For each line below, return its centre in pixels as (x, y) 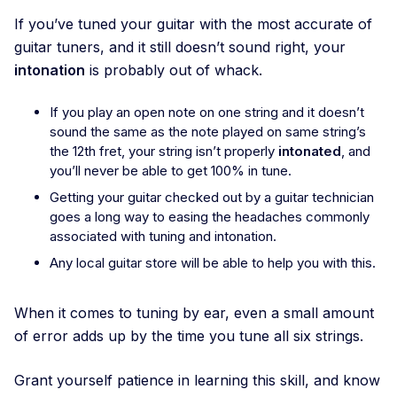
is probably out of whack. (174, 70)
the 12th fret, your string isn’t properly (164, 152)
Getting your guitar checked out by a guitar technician (212, 198)
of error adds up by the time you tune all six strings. (191, 336)
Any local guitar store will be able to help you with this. (213, 263)
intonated (310, 152)
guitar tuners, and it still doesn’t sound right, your (180, 47)
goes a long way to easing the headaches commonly (210, 217)
